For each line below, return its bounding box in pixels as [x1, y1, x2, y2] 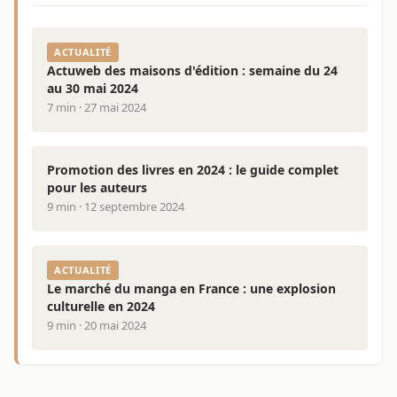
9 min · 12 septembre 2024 [47, 198, 184, 215]
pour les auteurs [47, 179, 147, 197]
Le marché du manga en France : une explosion [47, 280, 336, 298]
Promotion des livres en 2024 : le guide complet [47, 161, 339, 179]
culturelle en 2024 [47, 298, 155, 315]
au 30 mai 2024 [47, 80, 138, 97]
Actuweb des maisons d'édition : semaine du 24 [47, 62, 338, 80]
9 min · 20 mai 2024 [47, 317, 146, 334]
